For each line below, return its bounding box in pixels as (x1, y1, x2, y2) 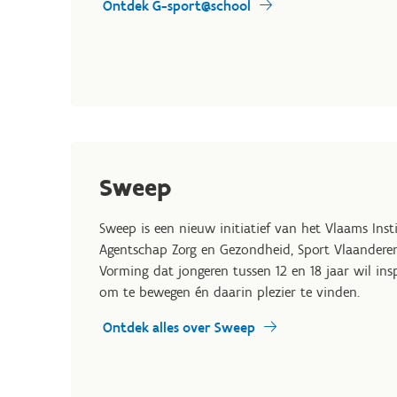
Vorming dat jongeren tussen (99, 262, 276, 280)
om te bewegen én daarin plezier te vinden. (99, 284, 360, 301)
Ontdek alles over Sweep (103, 319, 255, 337)
